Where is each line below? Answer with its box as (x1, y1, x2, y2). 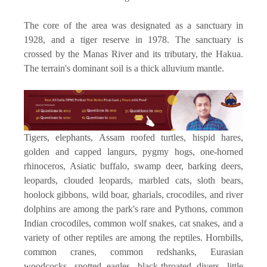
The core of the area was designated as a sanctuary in (24, 20, 243, 30)
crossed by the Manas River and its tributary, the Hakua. (24, 48, 243, 59)
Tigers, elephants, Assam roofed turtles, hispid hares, (24, 132, 243, 142)
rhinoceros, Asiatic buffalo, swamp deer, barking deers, (24, 160, 243, 171)
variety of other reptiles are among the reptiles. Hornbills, (24, 232, 243, 243)
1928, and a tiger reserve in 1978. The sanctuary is (24, 34, 243, 45)
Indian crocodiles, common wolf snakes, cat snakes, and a (24, 218, 243, 228)
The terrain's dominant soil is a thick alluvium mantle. (24, 63, 224, 73)
